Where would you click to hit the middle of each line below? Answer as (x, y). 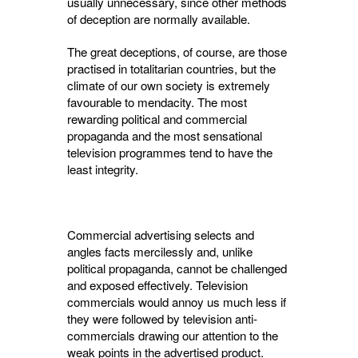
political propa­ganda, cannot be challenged (177, 268)
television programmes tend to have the (170, 153)
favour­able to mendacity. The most (157, 102)
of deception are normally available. (159, 19)
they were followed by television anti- (162, 319)
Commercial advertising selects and (161, 235)
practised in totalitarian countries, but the (171, 69)
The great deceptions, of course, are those (177, 52)
